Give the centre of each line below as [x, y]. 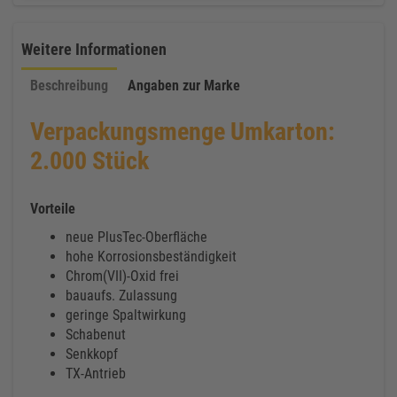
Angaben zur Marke [184, 86]
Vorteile [53, 209]
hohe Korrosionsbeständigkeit [151, 257]
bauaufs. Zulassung [121, 296]
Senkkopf [92, 354]
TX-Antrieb [96, 374]
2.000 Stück [90, 161]
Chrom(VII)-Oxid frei [122, 276]
